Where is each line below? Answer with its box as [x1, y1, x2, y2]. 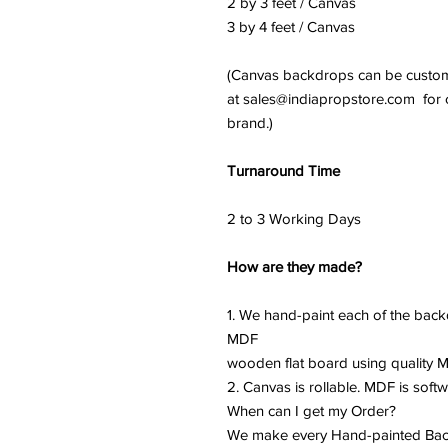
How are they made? [227, 258, 362, 275]
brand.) [227, 114, 277, 131]
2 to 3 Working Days [227, 210, 361, 227]
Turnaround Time [227, 162, 340, 179]
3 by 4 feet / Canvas [227, 18, 355, 35]
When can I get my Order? [227, 402, 396, 419]
